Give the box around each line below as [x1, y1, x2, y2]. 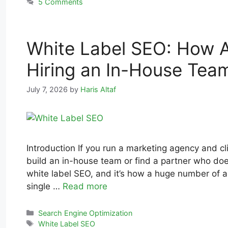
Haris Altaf [80, 84, 116, 94]
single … [26, 181, 63, 191]
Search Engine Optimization [38, 208, 133, 217]
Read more [63, 181, 107, 191]
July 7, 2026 [26, 84, 68, 94]
